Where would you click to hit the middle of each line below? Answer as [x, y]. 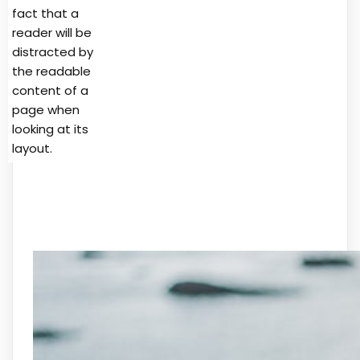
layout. [32, 148]
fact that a [45, 13]
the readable [51, 71]
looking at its [50, 129]
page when [46, 109]
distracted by [53, 51]
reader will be [52, 32]
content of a [50, 90]
